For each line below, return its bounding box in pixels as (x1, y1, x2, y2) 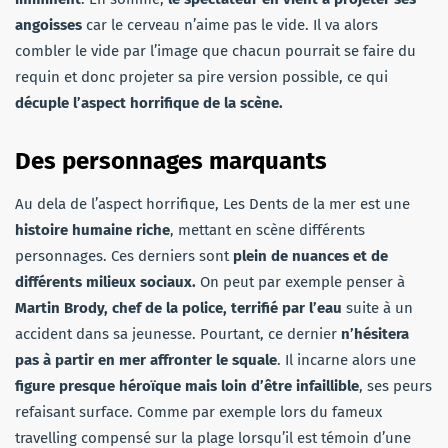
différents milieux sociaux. (15, 273, 196, 292)
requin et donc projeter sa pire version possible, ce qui (15, 68, 388, 87)
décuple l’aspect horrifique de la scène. (15, 94, 283, 113)
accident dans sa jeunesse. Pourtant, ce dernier (15, 325, 341, 344)
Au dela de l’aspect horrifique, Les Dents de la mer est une (15, 195, 410, 214)
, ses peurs (359, 377, 432, 396)
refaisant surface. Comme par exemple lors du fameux (15, 403, 382, 422)
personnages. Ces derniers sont (15, 247, 233, 266)
